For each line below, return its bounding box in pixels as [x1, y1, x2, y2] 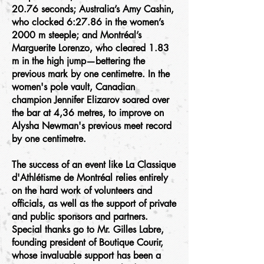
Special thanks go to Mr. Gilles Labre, [12, 223, 164, 236]
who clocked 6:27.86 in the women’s [12, 16, 164, 28]
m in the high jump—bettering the [12, 55, 145, 67]
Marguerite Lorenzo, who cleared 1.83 [12, 42, 169, 54]
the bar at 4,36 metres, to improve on [12, 107, 164, 119]
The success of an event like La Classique [12, 159, 176, 171]
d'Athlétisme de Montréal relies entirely [12, 171, 168, 184]
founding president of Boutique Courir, [12, 236, 163, 249]
